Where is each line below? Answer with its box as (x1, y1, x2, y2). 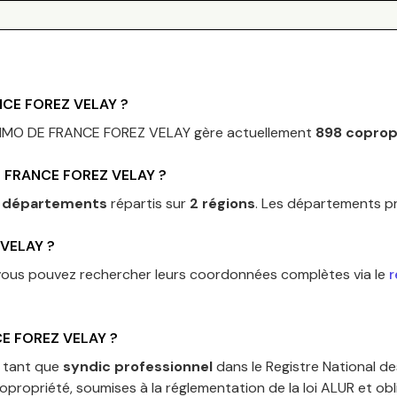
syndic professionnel (63, 357, 213, 376)
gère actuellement (191, 123, 312, 142)
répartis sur (107, 194, 190, 213)
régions (198, 194, 255, 213)
